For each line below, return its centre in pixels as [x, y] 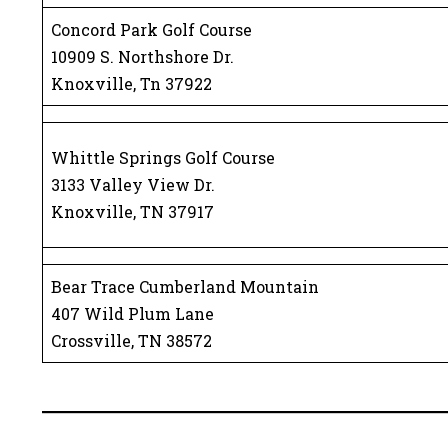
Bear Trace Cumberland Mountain [185, 286]
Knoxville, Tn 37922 [131, 83]
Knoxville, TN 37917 [132, 211]
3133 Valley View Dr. [133, 184]
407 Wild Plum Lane [132, 313]
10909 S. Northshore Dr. [142, 56]
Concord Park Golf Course [151, 29]
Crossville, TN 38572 [131, 340]
